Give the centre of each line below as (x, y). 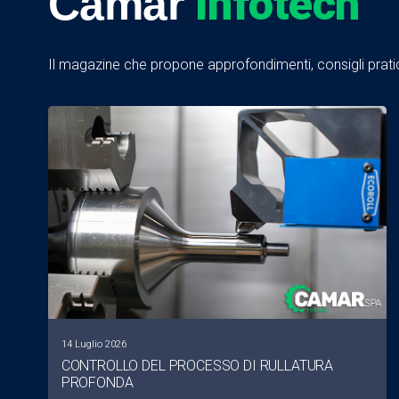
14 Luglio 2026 (94, 345)
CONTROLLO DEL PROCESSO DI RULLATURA (197, 366)
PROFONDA (97, 383)
